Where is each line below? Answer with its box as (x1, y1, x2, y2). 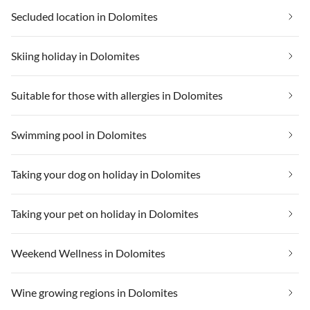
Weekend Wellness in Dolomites (11, 246, 165, 259)
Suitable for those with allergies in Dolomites (11, 88, 223, 102)
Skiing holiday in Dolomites (11, 48, 140, 62)
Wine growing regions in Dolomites (11, 285, 178, 299)
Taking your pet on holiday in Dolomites (11, 206, 199, 220)
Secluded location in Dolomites (11, 9, 158, 23)
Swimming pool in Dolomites (11, 127, 147, 141)
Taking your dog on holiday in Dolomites (11, 167, 201, 181)
